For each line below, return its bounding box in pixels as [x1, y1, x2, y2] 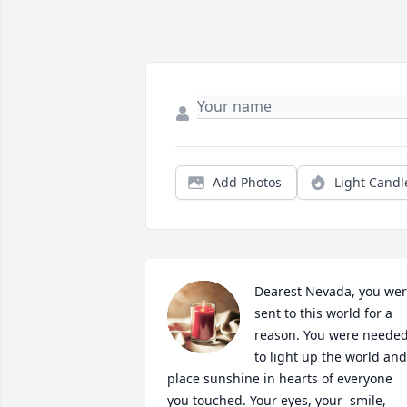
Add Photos [213, 174, 282, 192]
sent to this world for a [254, 304, 392, 323]
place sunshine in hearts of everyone [167, 370, 392, 388]
